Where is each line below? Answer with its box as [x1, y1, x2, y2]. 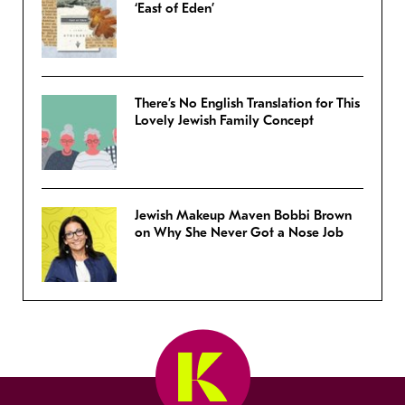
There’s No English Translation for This [135, 95, 360, 112]
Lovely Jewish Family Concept [135, 112, 314, 129]
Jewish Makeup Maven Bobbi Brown [135, 207, 352, 224]
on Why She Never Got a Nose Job [135, 224, 344, 241]
